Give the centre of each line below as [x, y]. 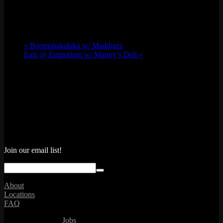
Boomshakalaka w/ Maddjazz [75, 45]
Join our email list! [33, 150]
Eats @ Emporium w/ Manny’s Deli [81, 54]
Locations [19, 195]
